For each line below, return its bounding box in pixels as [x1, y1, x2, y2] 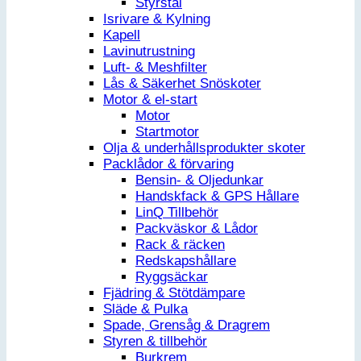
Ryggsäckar [135, 269, 208, 285]
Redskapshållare [135, 253, 236, 269]
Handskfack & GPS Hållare [135, 189, 299, 205]
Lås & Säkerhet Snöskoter [103, 76, 261, 92]
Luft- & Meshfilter [103, 60, 207, 76]
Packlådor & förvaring [103, 156, 234, 172]
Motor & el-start [103, 92, 197, 108]
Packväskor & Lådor [135, 221, 258, 237]
